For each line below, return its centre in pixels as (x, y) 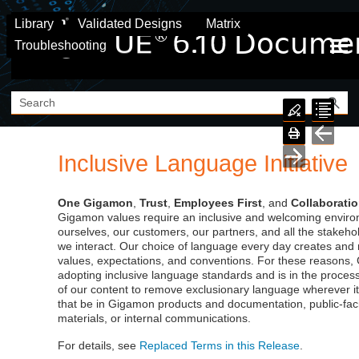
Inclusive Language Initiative (203, 164)
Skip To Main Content (179, 22)
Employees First (218, 203)
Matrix (223, 24)
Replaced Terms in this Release (220, 346)
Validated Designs (130, 24)
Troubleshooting (61, 45)
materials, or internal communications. (155, 319)
